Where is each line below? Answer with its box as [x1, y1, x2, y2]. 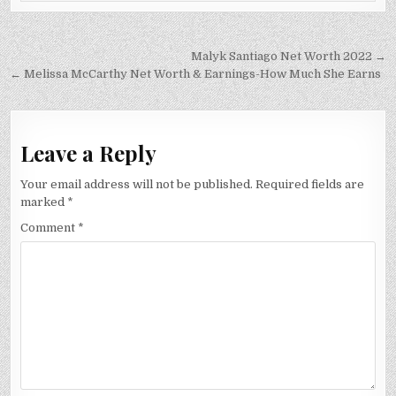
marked [20, 194, 68, 209]
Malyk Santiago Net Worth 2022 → [190, 49, 386, 64]
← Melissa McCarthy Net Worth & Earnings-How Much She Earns [10, 67, 382, 81]
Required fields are [255, 177, 365, 191]
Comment [20, 221, 79, 235]
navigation [9, 67, 133, 101]
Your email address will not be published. [20, 177, 254, 191]
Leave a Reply [20, 138, 157, 167]
